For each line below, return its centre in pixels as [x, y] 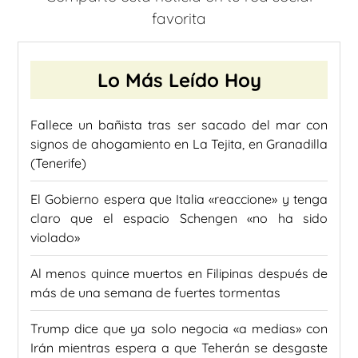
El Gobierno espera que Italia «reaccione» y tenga [179, 199]
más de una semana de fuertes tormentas [155, 292]
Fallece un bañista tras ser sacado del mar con [179, 124]
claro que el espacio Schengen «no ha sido [179, 218]
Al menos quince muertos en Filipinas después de [179, 273]
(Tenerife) [58, 163]
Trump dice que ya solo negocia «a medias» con [179, 328]
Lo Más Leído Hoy [179, 80]
